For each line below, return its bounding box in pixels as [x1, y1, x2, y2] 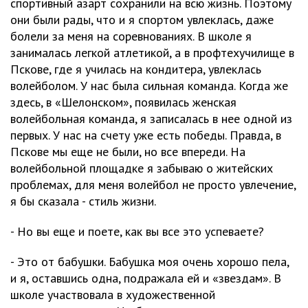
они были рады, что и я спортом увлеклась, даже [10, 12, 274, 27]
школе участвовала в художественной [10, 287, 215, 302]
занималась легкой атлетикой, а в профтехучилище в [10, 45, 294, 60]
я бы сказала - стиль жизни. [10, 193, 156, 209]
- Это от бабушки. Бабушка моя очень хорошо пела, [10, 254, 289, 269]
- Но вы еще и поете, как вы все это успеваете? [10, 223, 264, 239]
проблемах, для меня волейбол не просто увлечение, [10, 177, 296, 192]
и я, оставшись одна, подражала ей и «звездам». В [10, 270, 281, 286]
